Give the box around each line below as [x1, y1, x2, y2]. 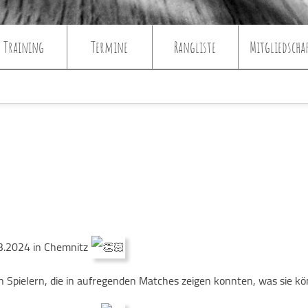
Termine [91, 36, 129, 56]
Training [3, 36, 45, 56]
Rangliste [173, 36, 216, 56]
